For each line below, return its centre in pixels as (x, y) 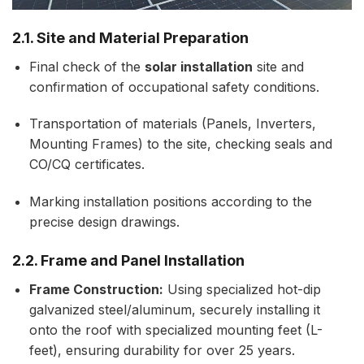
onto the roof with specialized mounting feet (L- (175, 329)
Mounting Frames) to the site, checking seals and (180, 144)
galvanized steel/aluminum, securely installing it (174, 309)
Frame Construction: (96, 289)
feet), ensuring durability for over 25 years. (162, 350)
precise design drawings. (104, 222)
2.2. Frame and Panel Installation (128, 260)
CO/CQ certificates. (87, 165)
